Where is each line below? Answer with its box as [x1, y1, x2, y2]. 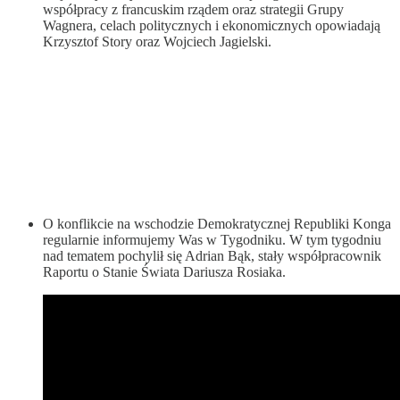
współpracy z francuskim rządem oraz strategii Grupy [43, 2, 344, 18]
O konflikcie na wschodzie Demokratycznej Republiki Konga [43, 216, 391, 232]
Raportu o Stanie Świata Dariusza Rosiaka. [43, 264, 286, 280]
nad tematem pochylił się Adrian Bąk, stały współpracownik [43, 248, 381, 264]
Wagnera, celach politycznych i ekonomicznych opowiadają [43, 18, 380, 34]
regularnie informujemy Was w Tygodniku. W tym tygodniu [43, 232, 381, 248]
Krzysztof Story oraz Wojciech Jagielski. [43, 34, 271, 50]
